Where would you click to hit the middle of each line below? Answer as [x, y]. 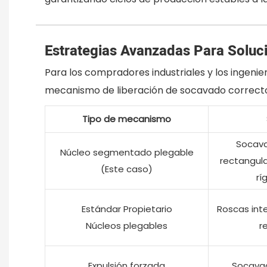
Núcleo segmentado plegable [127, 152]
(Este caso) [127, 169]
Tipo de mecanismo [127, 119]
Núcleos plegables [127, 225]
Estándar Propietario [127, 209]
